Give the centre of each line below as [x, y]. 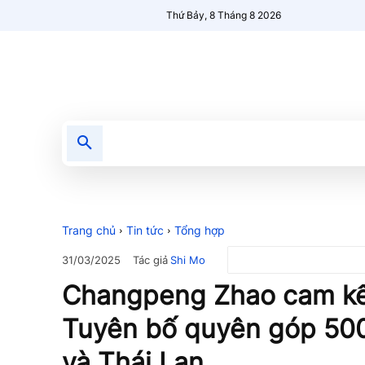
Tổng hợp [200, 230]
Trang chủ [89, 230]
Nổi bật [234, 143]
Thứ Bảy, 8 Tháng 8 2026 [224, 15]
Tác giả [150, 259]
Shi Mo [188, 259]
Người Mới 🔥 [314, 143]
